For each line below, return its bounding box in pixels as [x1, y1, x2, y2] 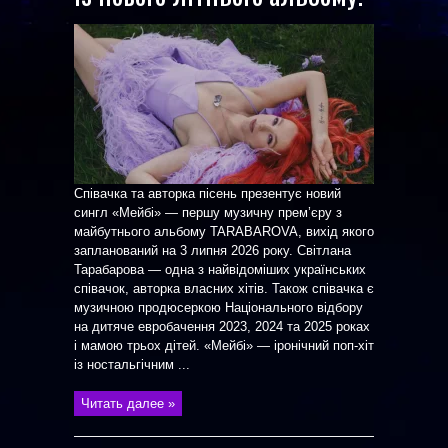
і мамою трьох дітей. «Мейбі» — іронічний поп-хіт [74, 338, 374, 353]
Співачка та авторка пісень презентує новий [74, 186, 341, 201]
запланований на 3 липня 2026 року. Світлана [74, 243, 351, 258]
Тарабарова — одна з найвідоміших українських [74, 262, 366, 277]
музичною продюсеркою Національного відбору [74, 300, 363, 315]
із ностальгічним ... [74, 357, 190, 372]
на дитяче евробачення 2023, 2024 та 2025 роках [74, 319, 370, 334]
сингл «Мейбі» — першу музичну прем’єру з [74, 205, 342, 220]
